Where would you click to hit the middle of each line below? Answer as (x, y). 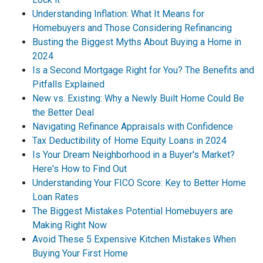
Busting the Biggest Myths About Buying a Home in (137, 42)
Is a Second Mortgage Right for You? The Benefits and (143, 70)
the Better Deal (63, 112)
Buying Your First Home (80, 253)
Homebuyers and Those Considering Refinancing (132, 28)
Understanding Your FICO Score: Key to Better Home (139, 183)
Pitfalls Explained (68, 84)
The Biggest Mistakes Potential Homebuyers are (133, 211)
